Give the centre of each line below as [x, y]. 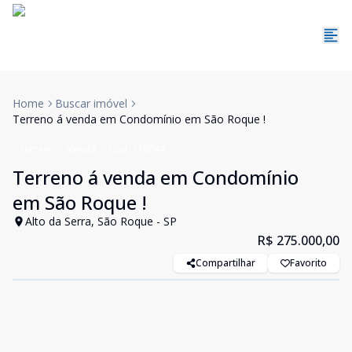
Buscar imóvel [91, 103]
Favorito [308, 263]
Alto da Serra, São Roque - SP [101, 221]
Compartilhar [225, 263]
